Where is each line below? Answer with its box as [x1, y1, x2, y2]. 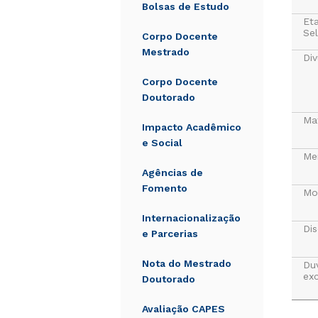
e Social [142, 137, 182, 148]
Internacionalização [142, 212, 241, 224]
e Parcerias [142, 228, 198, 239]
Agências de [142, 167, 203, 178]
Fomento [142, 182, 187, 194]
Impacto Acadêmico [142, 121, 241, 133]
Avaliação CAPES [142, 303, 225, 314]
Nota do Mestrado [142, 258, 231, 269]
